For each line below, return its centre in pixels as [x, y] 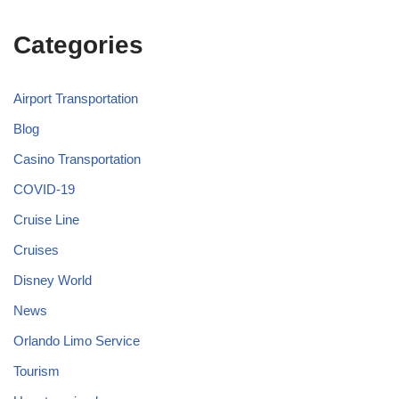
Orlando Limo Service [77, 340]
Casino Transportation [77, 159]
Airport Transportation [76, 98]
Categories [78, 45]
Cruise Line [46, 219]
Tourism [37, 370]
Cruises [36, 249]
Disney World [53, 280]
